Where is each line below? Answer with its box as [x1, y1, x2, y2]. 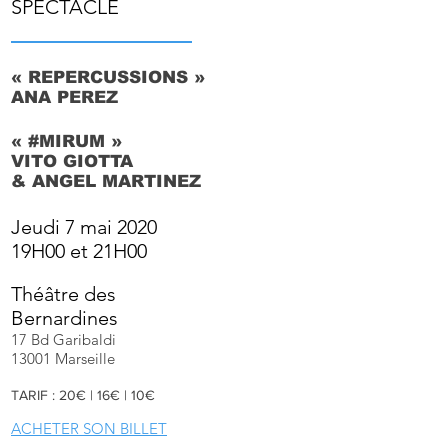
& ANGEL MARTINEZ [11, 172, 201, 191]
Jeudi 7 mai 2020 [11, 215, 157, 239]
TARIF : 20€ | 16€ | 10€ [11, 387, 155, 403]
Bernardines [11, 306, 118, 330]
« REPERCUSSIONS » [11, 68, 205, 87]
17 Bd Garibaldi [11, 330, 116, 349]
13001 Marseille [11, 349, 115, 368]
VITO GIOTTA [11, 152, 133, 171]
